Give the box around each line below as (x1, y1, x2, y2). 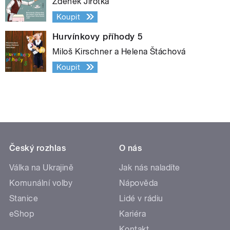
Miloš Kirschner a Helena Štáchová (52, 46, 186, 56)
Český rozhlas (9, 143, 66, 153)
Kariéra (119, 208, 146, 219)
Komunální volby (9, 178, 73, 188)
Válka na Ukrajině (9, 162, 74, 172)
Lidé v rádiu (119, 193, 163, 203)
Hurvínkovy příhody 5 (52, 31, 143, 42)
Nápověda (119, 178, 158, 188)
